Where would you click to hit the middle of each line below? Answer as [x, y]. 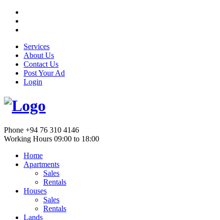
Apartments [41, 164]
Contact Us [41, 64]
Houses [35, 191]
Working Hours [29, 138]
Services [37, 46]
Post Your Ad [44, 73]
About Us [39, 55]
